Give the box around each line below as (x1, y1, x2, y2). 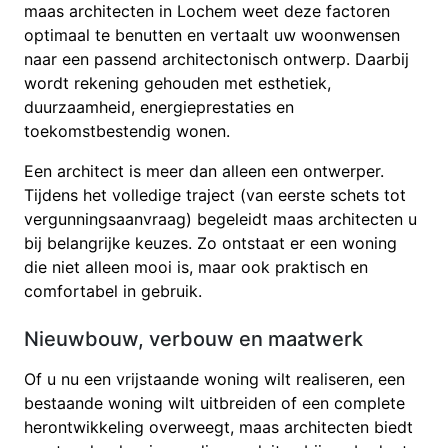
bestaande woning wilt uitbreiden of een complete (24, 392, 405, 413)
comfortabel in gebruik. (24, 280, 202, 301)
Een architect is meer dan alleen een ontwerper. (24, 160, 384, 181)
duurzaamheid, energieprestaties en (24, 96, 294, 117)
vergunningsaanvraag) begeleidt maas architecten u (24, 208, 417, 229)
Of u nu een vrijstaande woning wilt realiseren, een (24, 368, 405, 389)
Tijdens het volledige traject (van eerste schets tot (24, 184, 406, 205)
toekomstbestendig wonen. (24, 120, 230, 141)
